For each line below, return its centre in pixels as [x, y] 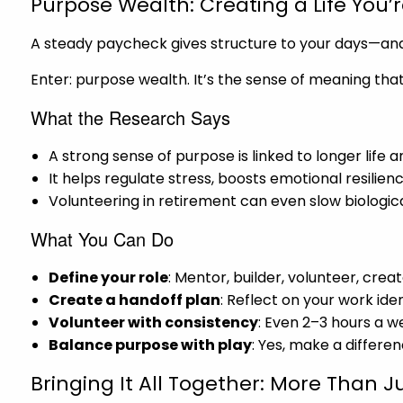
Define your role [109, 277]
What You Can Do [103, 238]
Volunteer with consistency [154, 322]
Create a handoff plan [135, 300]
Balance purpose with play [151, 345]
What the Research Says [131, 117]
